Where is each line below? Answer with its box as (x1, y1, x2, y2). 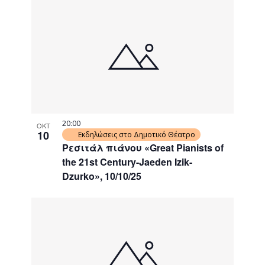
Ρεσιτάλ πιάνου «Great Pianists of (62, 140, 224, 154)
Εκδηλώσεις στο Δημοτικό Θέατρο (78, 129, 196, 140)
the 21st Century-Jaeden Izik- (62, 154, 193, 169)
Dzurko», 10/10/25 (62, 169, 142, 183)
